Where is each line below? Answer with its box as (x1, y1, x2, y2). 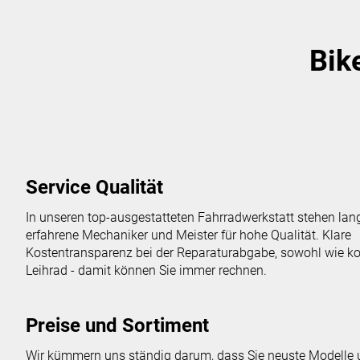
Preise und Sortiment (26, 313, 209, 337)
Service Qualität (26, 175, 163, 198)
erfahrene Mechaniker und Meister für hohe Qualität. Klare (26, 227, 351, 243)
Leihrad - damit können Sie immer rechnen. (26, 262, 267, 278)
